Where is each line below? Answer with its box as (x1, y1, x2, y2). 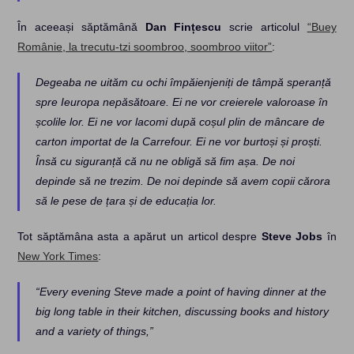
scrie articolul (221, 20, 307, 33)
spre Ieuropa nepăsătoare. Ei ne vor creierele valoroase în (36, 95, 329, 108)
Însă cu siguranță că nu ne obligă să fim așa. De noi (36, 154, 296, 168)
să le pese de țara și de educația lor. (36, 194, 217, 207)
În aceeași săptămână (17, 20, 145, 33)
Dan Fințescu (145, 20, 222, 33)
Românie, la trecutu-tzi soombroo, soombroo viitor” (17, 40, 273, 53)
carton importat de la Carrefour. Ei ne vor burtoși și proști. (36, 134, 323, 148)
